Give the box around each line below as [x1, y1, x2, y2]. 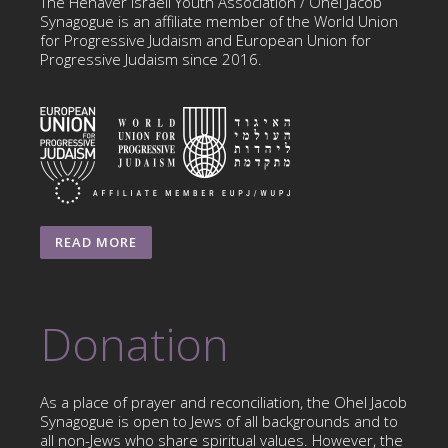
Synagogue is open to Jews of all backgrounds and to [40, 410, 398, 431]
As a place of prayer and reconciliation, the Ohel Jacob [40, 391, 407, 412]
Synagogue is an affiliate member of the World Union [40, 10, 398, 31]
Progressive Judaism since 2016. [40, 48, 262, 69]
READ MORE [55, 232, 137, 251]
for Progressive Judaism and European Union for [40, 29, 371, 50]
